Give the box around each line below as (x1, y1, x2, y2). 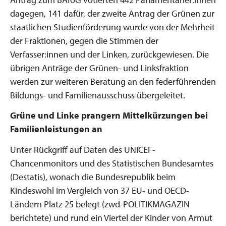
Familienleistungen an (10, 123, 102, 135)
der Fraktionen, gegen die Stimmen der (10, 34, 158, 46)
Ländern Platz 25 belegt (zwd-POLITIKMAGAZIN (10, 198, 190, 210)
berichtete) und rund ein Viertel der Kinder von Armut (10, 211, 212, 223)
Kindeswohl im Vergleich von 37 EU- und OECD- (10, 184, 189, 196)
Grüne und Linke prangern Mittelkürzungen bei (10, 109, 208, 121)
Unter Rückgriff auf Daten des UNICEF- (10, 143, 155, 155)
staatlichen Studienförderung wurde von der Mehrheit (10, 21, 215, 33)
